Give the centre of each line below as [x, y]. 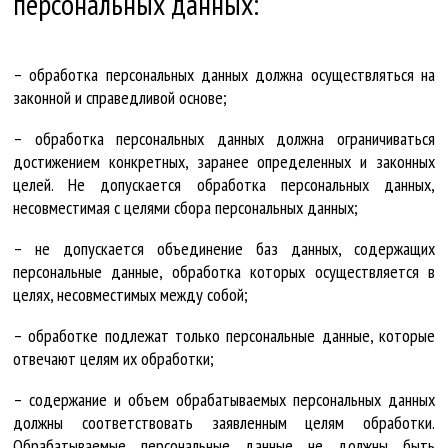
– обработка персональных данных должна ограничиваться [224, 138]
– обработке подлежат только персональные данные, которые [224, 335]
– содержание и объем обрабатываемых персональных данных [224, 399]
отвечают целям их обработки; [113, 358]
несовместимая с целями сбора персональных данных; [185, 207]
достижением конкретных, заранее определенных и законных [224, 161]
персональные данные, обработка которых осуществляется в [224, 271]
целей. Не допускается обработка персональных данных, [224, 184]
